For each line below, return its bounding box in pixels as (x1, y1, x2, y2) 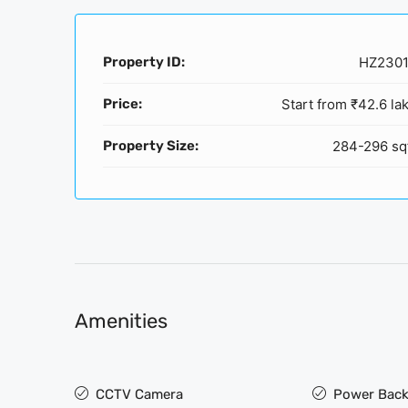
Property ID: (103, 53, 185, 70)
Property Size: (103, 137, 199, 154)
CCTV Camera (96, 385, 183, 403)
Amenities (75, 308, 168, 333)
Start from (281, 95, 347, 113)
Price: (103, 95, 142, 112)
